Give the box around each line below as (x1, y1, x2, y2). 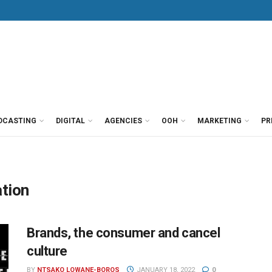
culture (27, 243, 67, 259)
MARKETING (197, 117, 242, 125)
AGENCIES (104, 117, 142, 125)
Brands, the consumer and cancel (27, 225, 220, 240)
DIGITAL (56, 117, 85, 125)
